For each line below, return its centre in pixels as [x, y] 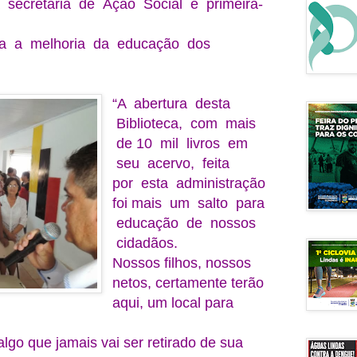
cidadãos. [147, 243]
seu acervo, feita [173, 163]
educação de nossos [184, 223]
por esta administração [189, 183]
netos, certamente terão [188, 282]
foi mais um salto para [189, 203]
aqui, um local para [173, 302]
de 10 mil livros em [180, 143]
